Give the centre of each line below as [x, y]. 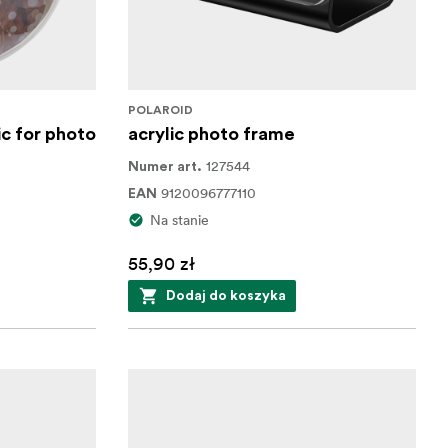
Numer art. [164, 167]
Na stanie [179, 220]
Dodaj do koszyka [225, 296]
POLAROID [160, 110]
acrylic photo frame [211, 134]
